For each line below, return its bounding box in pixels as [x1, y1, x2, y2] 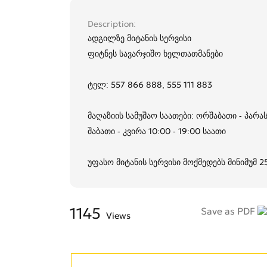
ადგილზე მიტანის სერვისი [88, 33, 191, 44]
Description [88, 18, 133, 30]
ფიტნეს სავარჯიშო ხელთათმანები [88, 48, 223, 60]
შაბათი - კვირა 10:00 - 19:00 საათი [88, 126, 226, 137]
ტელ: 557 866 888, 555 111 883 [88, 79, 212, 91]
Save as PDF [200, 205, 257, 218]
